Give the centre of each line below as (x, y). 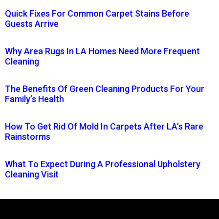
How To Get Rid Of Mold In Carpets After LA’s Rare (104, 127)
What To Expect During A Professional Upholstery (103, 164)
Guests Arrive (32, 24)
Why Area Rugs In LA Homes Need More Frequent (102, 51)
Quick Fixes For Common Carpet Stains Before (97, 14)
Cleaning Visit (32, 175)
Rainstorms (28, 137)
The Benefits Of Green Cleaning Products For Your (105, 89)
